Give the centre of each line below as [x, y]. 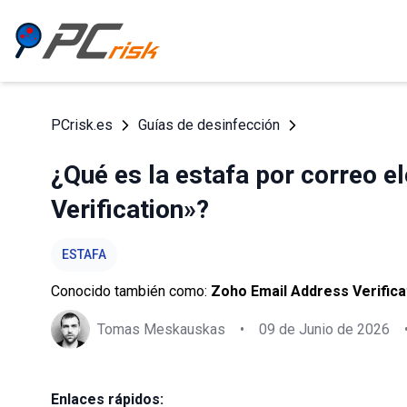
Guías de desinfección [209, 125]
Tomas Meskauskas [161, 329]
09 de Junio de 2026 [324, 329]
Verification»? [130, 209]
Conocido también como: [131, 291]
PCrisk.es [82, 125]
